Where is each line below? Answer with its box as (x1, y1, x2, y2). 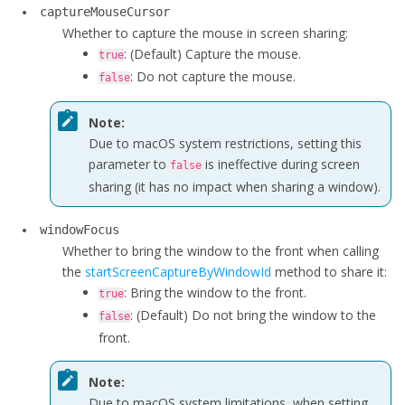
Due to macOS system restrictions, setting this (89, 134, 362, 152)
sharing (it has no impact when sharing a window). (89, 177, 381, 195)
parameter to (89, 155, 170, 173)
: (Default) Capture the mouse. (124, 45, 301, 62)
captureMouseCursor (40, 5, 170, 19)
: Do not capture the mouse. (130, 68, 296, 85)
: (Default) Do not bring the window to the (130, 306, 376, 324)
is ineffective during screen (202, 155, 360, 173)
